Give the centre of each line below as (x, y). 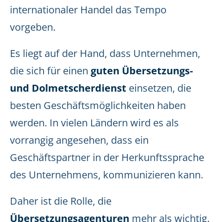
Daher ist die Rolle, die (61, 201)
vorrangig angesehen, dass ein (79, 140)
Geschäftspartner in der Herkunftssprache (107, 157)
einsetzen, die (159, 88)
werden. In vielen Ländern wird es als (94, 123)
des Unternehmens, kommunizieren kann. (107, 175)
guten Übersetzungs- (142, 71)
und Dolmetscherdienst (68, 88)
